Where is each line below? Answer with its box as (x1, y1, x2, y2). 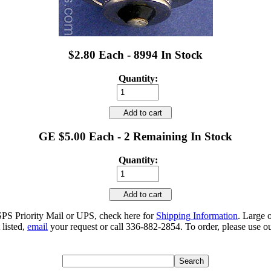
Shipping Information (156, 210, 238, 221)
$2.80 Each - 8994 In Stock (68, 48, 203, 61)
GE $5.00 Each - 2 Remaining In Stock (39, 130, 232, 143)
